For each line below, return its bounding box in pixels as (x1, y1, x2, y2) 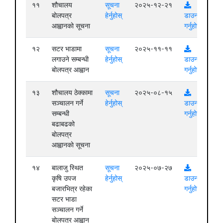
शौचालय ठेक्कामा (52, 88, 93, 97)
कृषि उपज (52, 174, 76, 182)
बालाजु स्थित (52, 163, 83, 172)
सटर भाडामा (52, 44, 82, 53)
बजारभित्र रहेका (52, 184, 92, 193)
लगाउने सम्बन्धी (52, 55, 89, 63)
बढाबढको (52, 119, 75, 128)
